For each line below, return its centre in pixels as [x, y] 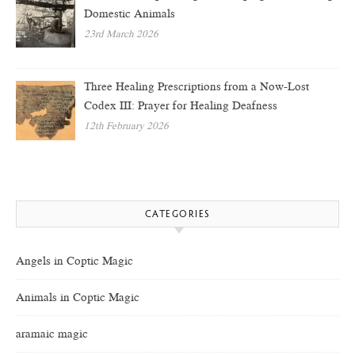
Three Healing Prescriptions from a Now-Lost [197, 87]
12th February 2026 [127, 126]
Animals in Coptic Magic [78, 298]
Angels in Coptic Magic [74, 261]
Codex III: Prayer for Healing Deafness [183, 106]
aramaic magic [52, 334]
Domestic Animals [130, 13]
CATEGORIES [177, 215]
